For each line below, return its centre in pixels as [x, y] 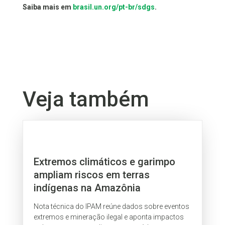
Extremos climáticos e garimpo [105, 161]
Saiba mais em [47, 7]
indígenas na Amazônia [87, 188]
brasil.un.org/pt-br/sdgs [114, 7]
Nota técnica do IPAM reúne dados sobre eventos [112, 207]
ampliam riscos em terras [92, 175]
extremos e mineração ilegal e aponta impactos [109, 217]
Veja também [85, 99]
